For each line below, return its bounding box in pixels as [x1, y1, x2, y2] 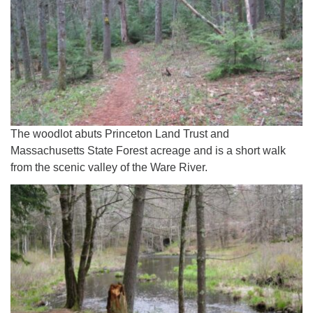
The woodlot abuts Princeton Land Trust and [10, 128, 229, 140]
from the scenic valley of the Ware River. [10, 161, 208, 173]
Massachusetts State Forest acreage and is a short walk [10, 145, 286, 156]
